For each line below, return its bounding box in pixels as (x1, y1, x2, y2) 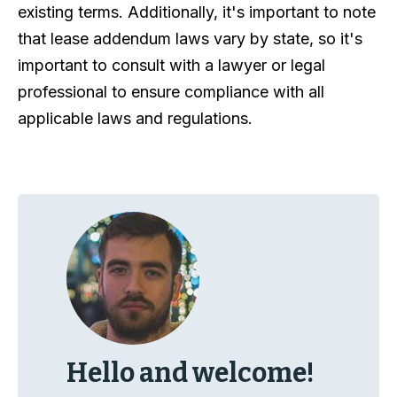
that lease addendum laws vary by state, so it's (18, 29, 362, 48)
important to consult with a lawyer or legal (18, 56, 325, 74)
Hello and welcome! (66, 357, 315, 389)
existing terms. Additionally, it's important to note (18, 3, 376, 21)
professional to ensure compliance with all (18, 82, 324, 101)
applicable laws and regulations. (18, 109, 253, 128)
